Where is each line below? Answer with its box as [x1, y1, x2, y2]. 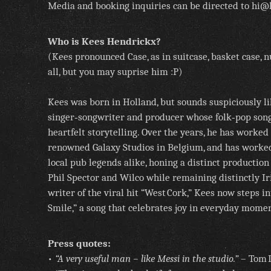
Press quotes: [48, 238, 111, 250]
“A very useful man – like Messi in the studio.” [55, 253, 238, 265]
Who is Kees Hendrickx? [48, 36, 161, 48]
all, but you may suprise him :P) [48, 66, 183, 78]
